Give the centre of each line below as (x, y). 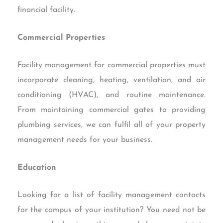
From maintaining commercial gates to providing (111, 110)
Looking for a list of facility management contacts (111, 195)
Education (37, 167)
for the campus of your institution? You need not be (111, 210)
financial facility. (46, 10)
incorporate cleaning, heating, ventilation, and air (111, 80)
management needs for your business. (85, 140)
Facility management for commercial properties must (111, 65)
